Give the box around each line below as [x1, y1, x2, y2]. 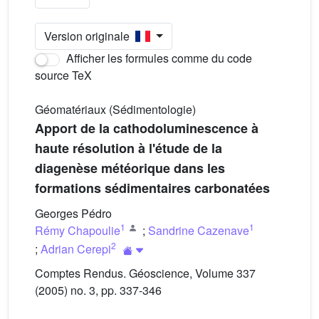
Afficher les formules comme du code [63, 50, 252, 66]
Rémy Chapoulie [35, 222, 120, 239]
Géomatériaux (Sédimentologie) [35, 101, 196, 117]
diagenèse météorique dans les [35, 159, 225, 177]
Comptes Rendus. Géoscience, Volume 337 [35, 265, 256, 281]
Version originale [44, 28, 135, 44]
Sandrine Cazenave [148, 222, 249, 239]
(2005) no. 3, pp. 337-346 [35, 282, 162, 298]
